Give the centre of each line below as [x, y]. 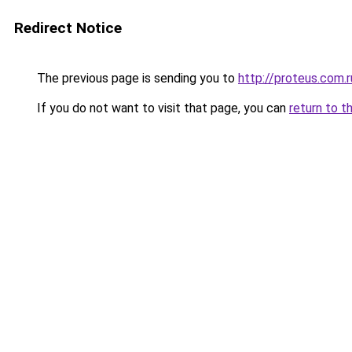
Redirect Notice [68, 28]
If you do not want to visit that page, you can [161, 108]
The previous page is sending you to [136, 78]
